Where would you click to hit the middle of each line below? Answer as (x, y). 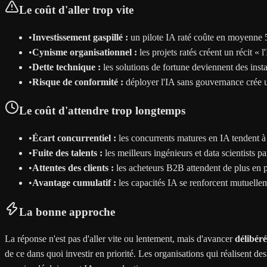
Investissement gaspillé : (80, 37)
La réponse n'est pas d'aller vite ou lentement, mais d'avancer (120, 239)
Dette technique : (66, 67)
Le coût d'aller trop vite (76, 10)
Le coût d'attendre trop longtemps (102, 111)
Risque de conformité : (78, 82)
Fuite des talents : (67, 153)
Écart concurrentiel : (74, 138)
